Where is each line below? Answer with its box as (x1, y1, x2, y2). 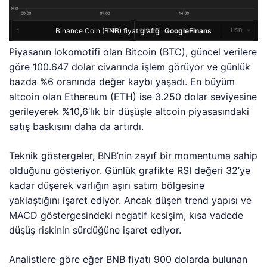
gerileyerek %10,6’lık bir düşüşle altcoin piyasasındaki (9, 105, 250, 118)
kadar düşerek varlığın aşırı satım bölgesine (9, 179, 205, 192)
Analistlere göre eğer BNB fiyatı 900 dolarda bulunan (9, 253, 248, 266)
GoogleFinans (164, 26, 212, 36)
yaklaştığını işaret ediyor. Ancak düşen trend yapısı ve (9, 194, 252, 207)
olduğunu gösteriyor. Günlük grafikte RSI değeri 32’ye (9, 164, 251, 177)
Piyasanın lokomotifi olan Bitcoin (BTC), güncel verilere (9, 46, 257, 58)
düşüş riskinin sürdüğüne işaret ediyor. (9, 224, 182, 237)
